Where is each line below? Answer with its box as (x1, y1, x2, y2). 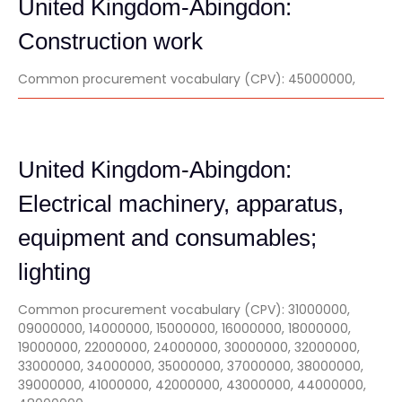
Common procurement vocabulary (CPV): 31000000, (18, 301, 350, 319)
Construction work (18, 27, 203, 55)
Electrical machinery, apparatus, (18, 190, 344, 218)
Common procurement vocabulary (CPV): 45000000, (18, 69, 355, 88)
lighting (18, 258, 91, 286)
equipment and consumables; (18, 224, 317, 252)
